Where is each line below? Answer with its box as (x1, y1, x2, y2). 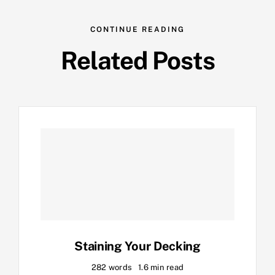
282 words (91, 263, 133, 273)
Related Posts (60, 46, 215, 76)
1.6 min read (138, 263, 184, 273)
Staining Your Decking (74, 239, 201, 254)
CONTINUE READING (90, 25, 185, 34)
